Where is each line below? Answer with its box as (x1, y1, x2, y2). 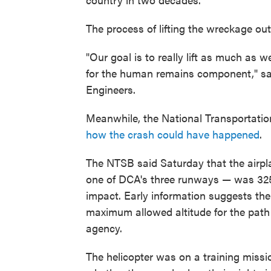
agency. (86, 220, 122, 235)
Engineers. (86, 82, 135, 97)
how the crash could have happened (86, 126, 260, 142)
